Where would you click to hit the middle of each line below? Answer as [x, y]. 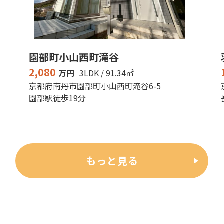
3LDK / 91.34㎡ [107, 73]
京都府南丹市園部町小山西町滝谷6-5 [95, 86]
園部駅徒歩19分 [57, 98]
